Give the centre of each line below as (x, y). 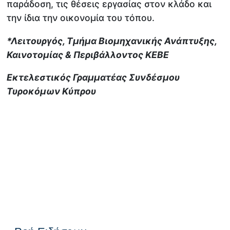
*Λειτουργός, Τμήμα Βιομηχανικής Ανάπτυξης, (112, 41)
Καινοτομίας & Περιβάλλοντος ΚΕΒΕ (88, 54)
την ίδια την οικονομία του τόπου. (81, 18)
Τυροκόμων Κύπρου (52, 91)
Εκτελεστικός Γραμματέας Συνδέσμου (93, 78)
